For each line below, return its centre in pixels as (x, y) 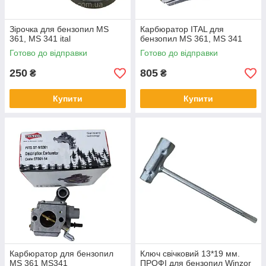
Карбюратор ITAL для (182, 29)
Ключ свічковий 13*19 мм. (190, 254)
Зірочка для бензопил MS (59, 29)
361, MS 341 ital (40, 39)
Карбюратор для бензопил (61, 254)
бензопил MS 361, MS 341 (191, 39)
